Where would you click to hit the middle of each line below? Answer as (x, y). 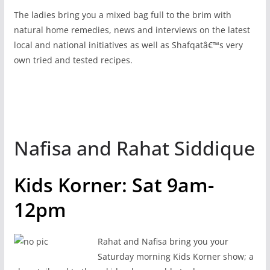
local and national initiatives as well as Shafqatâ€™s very (128, 45)
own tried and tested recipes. (73, 60)
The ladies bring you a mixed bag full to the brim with (122, 14)
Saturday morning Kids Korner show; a (175, 256)
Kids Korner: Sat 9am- (114, 184)
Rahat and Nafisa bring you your (163, 241)
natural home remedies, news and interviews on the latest (132, 30)
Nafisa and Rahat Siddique (134, 148)
